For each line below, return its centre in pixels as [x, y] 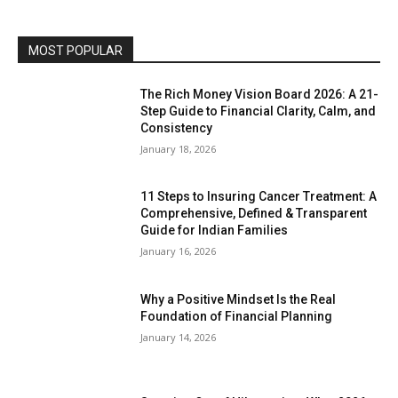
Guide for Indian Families [215, 231]
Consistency [177, 127]
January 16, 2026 [179, 251]
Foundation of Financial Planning [237, 317]
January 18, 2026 [179, 148]
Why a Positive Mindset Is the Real [239, 300]
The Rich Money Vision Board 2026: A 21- [260, 94]
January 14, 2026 [179, 338]
